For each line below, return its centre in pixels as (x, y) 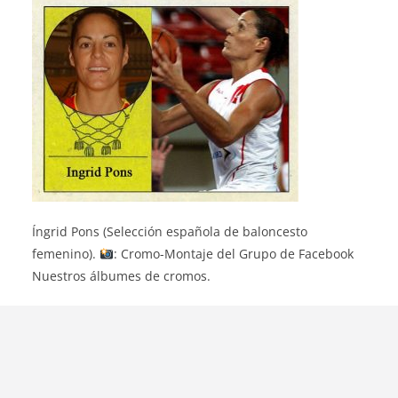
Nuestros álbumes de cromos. (121, 276)
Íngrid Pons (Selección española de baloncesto (170, 232)
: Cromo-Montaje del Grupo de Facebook (233, 254)
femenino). (66, 254)
